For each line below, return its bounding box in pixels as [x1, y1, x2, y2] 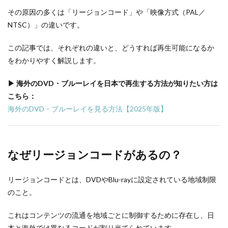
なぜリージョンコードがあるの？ [8, 148, 182, 161]
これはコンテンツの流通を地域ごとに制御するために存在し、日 [8, 211, 214, 219]
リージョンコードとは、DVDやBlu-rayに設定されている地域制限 [8, 175, 216, 184]
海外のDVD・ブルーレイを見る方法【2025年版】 [8, 104, 167, 113]
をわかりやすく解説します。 [8, 56, 100, 65]
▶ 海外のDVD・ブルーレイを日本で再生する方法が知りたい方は [8, 79, 218, 88]
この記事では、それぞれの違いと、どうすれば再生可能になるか [8, 43, 214, 52]
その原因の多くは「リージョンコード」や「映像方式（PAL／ [8, 8, 206, 16]
